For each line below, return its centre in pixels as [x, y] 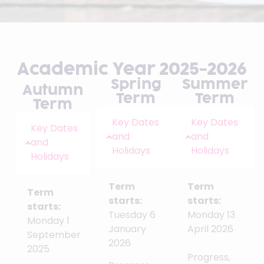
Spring [136, 84]
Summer [215, 84]
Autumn [53, 90]
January [127, 229]
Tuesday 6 [132, 215]
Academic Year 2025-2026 [132, 69]
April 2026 [210, 229]
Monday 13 [211, 215]
